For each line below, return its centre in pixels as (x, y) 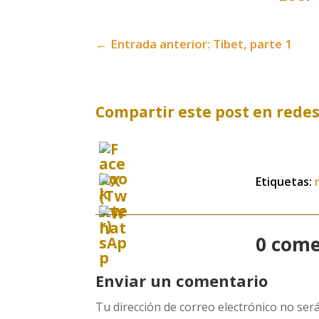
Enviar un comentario (182, 280)
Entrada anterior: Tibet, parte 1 (202, 43)
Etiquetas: (286, 182)
